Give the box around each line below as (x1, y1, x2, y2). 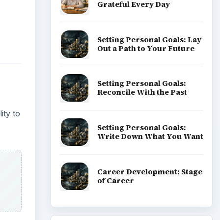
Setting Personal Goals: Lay (97, 34, 201, 45)
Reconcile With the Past (97, 87, 187, 98)
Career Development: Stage (97, 166, 202, 177)
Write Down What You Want (97, 131, 203, 142)
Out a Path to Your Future (97, 43, 194, 54)
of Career (97, 175, 134, 186)
